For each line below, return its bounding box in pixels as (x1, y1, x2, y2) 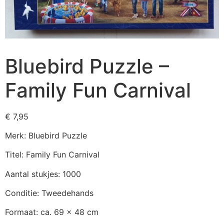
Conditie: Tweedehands (5, 188, 93, 198)
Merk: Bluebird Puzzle (5, 130, 87, 140)
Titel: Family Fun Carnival (5, 149, 99, 160)
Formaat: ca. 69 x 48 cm (5, 207, 98, 217)
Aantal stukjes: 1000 (5, 168, 81, 179)
